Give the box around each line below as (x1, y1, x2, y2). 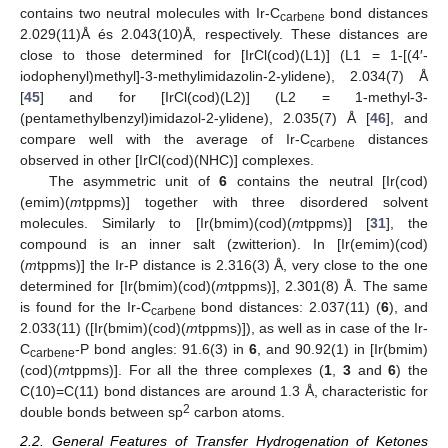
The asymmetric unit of (48, 173, 220, 190)
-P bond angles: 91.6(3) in (75, 341, 249, 358)
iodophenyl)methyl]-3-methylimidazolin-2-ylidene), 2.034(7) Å (20, 68, 428, 85)
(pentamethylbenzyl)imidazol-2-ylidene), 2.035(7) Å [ (20, 110, 370, 127)
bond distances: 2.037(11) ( (195, 299, 382, 316)
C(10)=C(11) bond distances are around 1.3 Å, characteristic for (20, 383, 428, 400)
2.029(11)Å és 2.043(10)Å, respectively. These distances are (20, 26, 428, 43)
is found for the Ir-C (20, 299, 151, 316)
